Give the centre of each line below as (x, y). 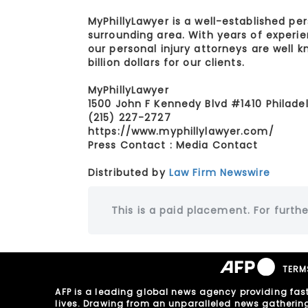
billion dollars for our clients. (166, 63)
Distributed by (129, 173)
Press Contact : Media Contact (173, 145)
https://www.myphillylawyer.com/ (181, 132)
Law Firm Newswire (219, 173)
